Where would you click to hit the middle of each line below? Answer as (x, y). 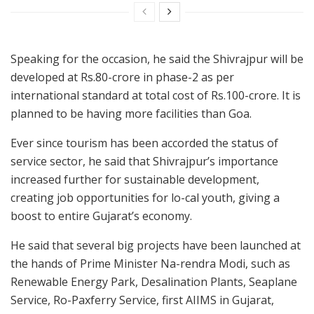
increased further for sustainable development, (135, 179)
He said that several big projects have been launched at (156, 245)
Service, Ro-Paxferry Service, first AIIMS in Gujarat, (142, 300)
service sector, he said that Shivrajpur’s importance (144, 161)
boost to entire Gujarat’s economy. (101, 216)
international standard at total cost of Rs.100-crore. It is (156, 95)
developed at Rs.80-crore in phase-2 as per (122, 77)
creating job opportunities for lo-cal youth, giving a (145, 197)
